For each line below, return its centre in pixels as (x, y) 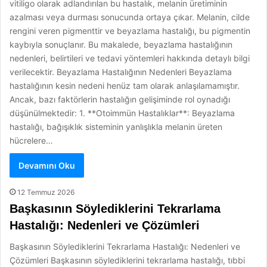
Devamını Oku (47, 165)
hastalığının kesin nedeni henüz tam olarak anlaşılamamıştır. (125, 86)
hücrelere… (31, 140)
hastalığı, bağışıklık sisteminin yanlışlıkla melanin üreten (116, 127)
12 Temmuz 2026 (46, 192)
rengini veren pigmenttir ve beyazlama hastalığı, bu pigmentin (130, 31)
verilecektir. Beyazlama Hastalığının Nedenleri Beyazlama (121, 72)
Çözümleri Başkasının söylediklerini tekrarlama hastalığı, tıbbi (127, 260)
